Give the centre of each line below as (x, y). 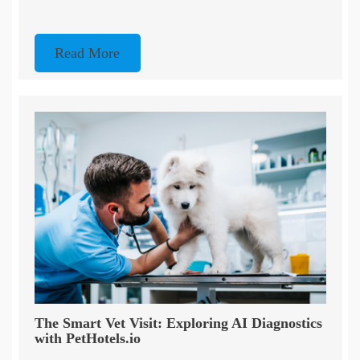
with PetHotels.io (87, 339)
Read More (88, 53)
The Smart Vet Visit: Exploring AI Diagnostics (178, 323)
